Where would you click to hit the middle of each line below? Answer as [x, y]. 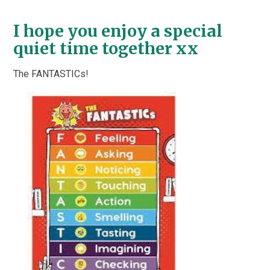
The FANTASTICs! [51, 74]
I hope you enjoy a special [118, 31]
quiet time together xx [106, 48]
